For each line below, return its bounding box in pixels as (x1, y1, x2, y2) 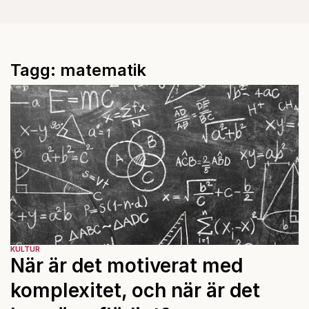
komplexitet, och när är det (10, 278, 260, 302)
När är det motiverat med (10, 253, 243, 277)
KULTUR (10, 244, 40, 253)
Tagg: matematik (10, 60, 146, 80)
